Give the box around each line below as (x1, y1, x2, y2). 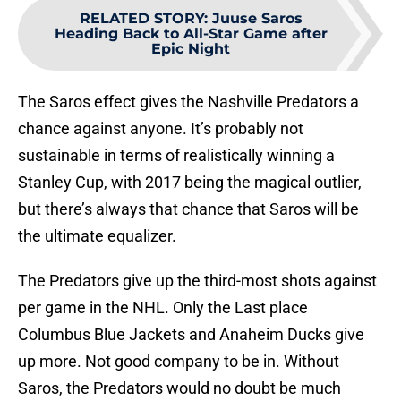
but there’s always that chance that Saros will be (18, 200, 359, 219)
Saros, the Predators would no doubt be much (18, 379, 341, 398)
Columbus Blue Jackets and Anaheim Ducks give (18, 325, 364, 345)
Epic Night (151, 40, 230, 58)
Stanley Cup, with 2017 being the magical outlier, (18, 173, 362, 192)
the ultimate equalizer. (18, 226, 176, 246)
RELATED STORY (79, 10, 204, 28)
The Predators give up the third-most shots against (18, 271, 377, 291)
